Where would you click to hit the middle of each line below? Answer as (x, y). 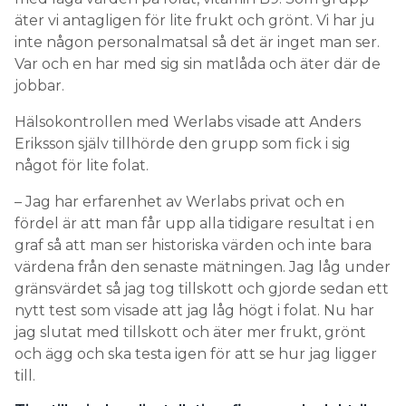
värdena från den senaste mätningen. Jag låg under (203, 267)
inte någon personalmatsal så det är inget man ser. (197, 42)
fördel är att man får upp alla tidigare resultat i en (194, 223)
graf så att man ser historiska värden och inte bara (193, 245)
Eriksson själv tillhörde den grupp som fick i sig (183, 144)
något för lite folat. (82, 165)
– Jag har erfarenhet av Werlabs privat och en (179, 202)
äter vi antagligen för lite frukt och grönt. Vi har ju (195, 20)
